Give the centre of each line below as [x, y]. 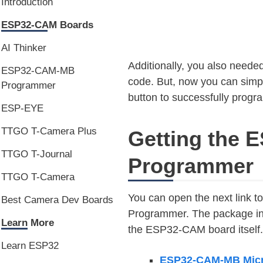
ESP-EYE [22, 108]
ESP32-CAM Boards [47, 25]
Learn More [28, 223]
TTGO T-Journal [37, 154]
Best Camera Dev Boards [57, 200]
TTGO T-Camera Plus [49, 131]
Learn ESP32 [30, 246]
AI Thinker [24, 48]
